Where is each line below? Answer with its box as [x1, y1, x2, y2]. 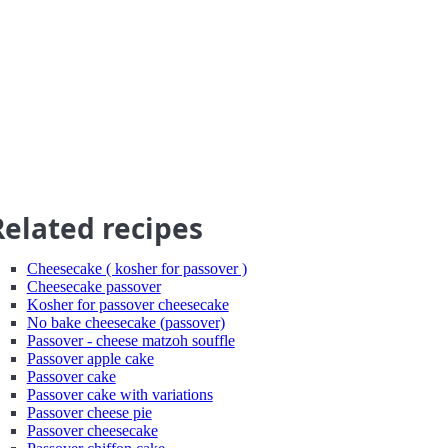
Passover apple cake [26, 350, 154, 367]
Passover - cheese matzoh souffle [26, 332, 235, 349]
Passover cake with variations [26, 386, 213, 403]
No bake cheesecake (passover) [26, 314, 225, 331]
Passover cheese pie [26, 404, 152, 421]
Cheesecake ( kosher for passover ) [26, 260, 247, 277]
